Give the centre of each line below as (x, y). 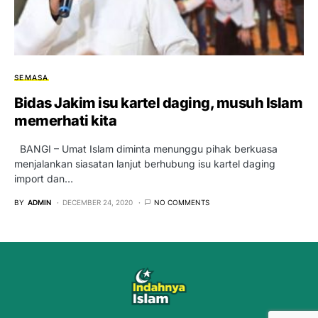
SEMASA (32, 78)
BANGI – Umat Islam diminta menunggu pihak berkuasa (146, 149)
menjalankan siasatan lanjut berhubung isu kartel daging (145, 164)
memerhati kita (65, 121)
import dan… (44, 179)
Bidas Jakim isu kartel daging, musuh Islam (158, 103)
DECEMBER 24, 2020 (98, 203)
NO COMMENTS (182, 203)
